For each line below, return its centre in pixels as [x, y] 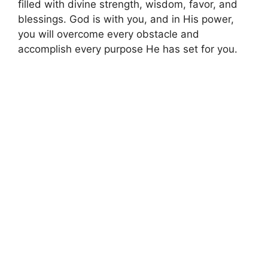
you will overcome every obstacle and [109, 34]
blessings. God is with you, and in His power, [126, 19]
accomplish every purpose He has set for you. [128, 49]
